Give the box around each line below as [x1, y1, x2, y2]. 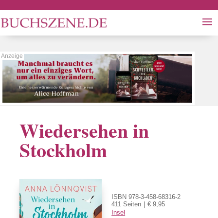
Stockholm [19, 135, 108, 164]
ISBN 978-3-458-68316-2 [111, 193, 181, 200]
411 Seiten [111, 200, 142, 208]
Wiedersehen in [19, 116, 149, 145]
